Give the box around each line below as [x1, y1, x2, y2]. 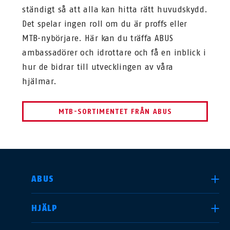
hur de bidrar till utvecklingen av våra [22, 62, 174, 72]
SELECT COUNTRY [21, 174, 94, 184]
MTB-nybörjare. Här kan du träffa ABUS [22, 33, 174, 43]
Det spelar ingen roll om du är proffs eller [22, 18, 187, 29]
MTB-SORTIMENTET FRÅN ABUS [58, 107, 172, 116]
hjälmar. [22, 76, 57, 86]
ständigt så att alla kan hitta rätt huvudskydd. [22, 4, 208, 14]
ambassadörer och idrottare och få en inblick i [22, 47, 206, 57]
